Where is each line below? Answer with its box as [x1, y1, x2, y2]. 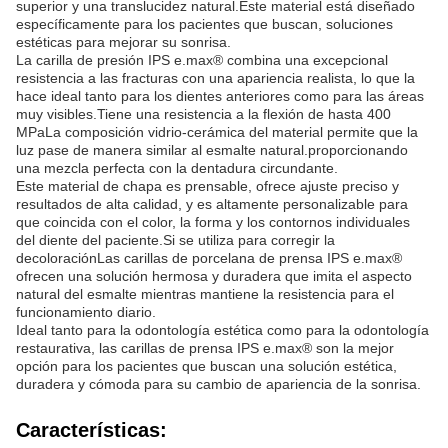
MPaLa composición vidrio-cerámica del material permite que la [16, 124, 418, 140]
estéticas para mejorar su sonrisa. [16, 34, 231, 50]
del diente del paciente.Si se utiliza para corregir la [16, 232, 335, 248]
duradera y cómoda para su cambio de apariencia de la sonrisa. [16, 376, 421, 392]
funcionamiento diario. [16, 304, 156, 320]
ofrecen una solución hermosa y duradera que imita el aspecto [16, 268, 412, 284]
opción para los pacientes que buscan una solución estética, [16, 358, 397, 374]
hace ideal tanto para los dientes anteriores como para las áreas [16, 88, 424, 104]
